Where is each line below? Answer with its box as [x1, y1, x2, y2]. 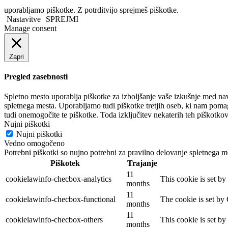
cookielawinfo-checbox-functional [6, 194, 116, 204]
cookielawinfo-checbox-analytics [6, 174, 111, 183]
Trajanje [127, 158, 157, 167]
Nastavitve [7, 15, 41, 24]
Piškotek [50, 158, 80, 167]
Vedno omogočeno [4, 138, 65, 148]
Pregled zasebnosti [4, 72, 68, 81]
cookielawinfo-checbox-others [6, 215, 103, 224]
